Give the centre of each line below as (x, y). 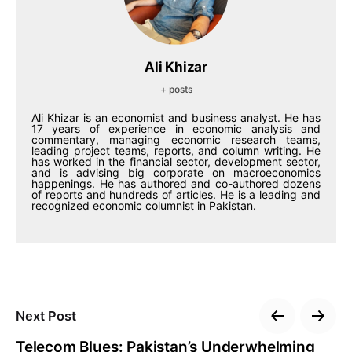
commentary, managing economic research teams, (176, 139)
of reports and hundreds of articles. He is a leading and (176, 194)
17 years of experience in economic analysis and (176, 128)
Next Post (46, 315)
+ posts (176, 89)
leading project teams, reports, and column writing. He (176, 150)
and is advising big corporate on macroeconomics (176, 172)
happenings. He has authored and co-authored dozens (176, 183)
